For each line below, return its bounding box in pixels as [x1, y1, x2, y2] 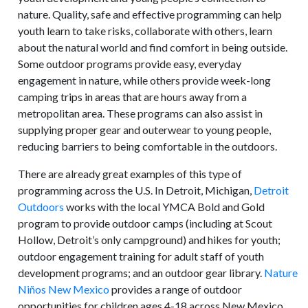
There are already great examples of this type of [18, 167, 243, 180]
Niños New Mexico [18, 283, 110, 296]
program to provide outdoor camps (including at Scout [18, 217, 273, 230]
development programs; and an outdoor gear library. [18, 266, 265, 279]
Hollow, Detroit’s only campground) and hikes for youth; [18, 233, 281, 246]
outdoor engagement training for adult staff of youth [18, 250, 265, 263]
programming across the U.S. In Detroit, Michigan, [18, 184, 254, 197]
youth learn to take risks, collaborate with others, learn [18, 24, 273, 37]
